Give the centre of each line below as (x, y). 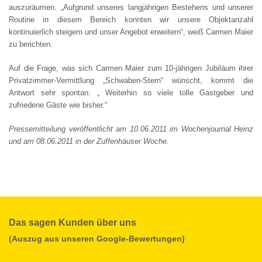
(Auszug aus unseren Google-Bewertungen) (97, 239)
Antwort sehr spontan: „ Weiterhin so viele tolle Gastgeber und (131, 93)
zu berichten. (31, 44)
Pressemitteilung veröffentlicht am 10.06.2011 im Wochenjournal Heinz (131, 129)
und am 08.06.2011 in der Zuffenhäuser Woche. (89, 142)
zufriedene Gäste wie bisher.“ (58, 105)
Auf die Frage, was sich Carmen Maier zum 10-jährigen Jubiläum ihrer (131, 68)
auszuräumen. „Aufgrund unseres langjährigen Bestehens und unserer (131, 8)
